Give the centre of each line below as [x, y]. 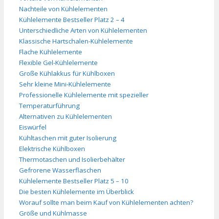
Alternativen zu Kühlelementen [66, 116]
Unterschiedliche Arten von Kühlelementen [83, 30]
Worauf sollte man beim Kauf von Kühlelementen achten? [106, 202]
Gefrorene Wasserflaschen [60, 170]
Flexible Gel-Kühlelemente [58, 62]
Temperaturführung [49, 105]
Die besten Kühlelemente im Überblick [77, 191]
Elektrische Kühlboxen [52, 148]
